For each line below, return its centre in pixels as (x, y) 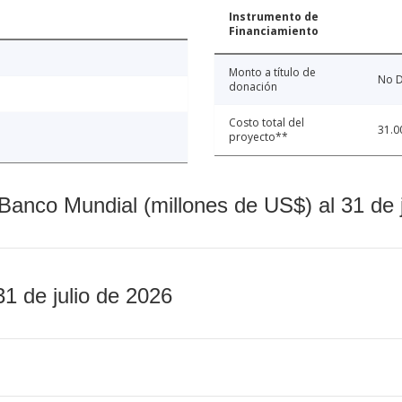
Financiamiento (274, 31)
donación (253, 86)
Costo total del (267, 122)
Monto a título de (272, 72)
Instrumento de (274, 16)
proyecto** (258, 136)
